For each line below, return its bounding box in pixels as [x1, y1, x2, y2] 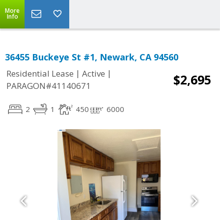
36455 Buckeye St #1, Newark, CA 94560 [5, 51, 178, 63]
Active [82, 68, 105, 80]
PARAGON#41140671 [6, 80, 91, 92]
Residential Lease [6, 68, 74, 80]
